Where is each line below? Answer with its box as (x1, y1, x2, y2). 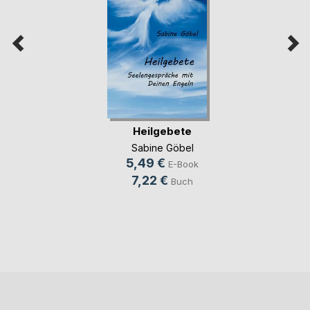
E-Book (168, 158, 199, 170)
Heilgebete (133, 124, 192, 138)
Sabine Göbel (131, 142, 194, 154)
